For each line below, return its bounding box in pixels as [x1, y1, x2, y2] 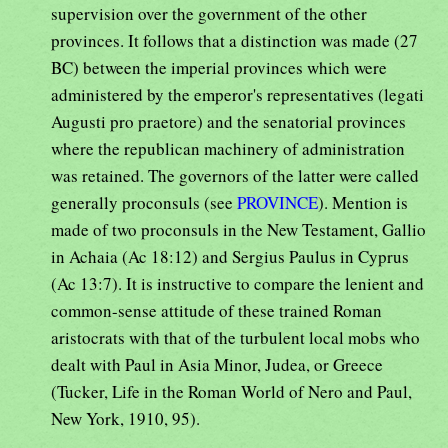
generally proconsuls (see [51, 191, 237, 215]
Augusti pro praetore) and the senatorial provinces [51, 110, 406, 134]
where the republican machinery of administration [51, 137, 405, 161]
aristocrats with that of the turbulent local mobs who [51, 326, 420, 350]
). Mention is [318, 191, 408, 215]
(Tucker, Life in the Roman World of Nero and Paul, [51, 380, 412, 404]
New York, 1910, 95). [51, 407, 200, 431]
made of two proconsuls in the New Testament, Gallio [51, 218, 426, 242]
